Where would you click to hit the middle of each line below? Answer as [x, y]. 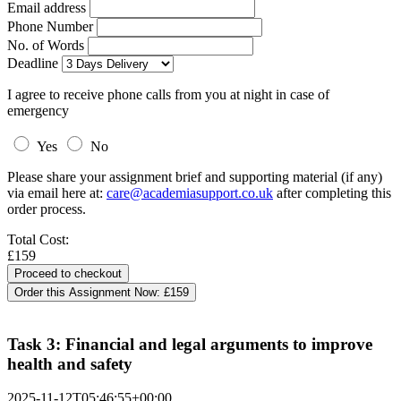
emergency [38, 111]
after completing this [332, 193]
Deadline [33, 63]
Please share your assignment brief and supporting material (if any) [195, 177]
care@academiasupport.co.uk [190, 193]
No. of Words [47, 45]
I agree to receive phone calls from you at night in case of [168, 94]
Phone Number [52, 26]
